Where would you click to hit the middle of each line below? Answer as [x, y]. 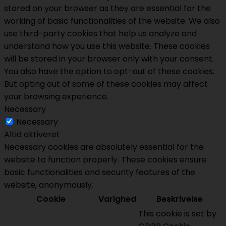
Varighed [117, 199]
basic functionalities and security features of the [100, 173]
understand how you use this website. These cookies [107, 46]
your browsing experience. [56, 97]
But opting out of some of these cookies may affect [106, 84]
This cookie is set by [177, 214]
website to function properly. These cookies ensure [105, 160]
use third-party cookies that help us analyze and [100, 34]
